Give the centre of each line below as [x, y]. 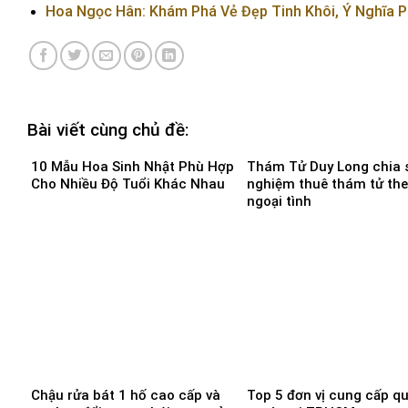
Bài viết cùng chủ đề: [108, 129]
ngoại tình [279, 202]
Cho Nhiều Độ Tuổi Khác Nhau [128, 184]
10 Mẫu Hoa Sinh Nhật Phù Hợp [133, 167]
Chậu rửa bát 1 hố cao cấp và [126, 395]
